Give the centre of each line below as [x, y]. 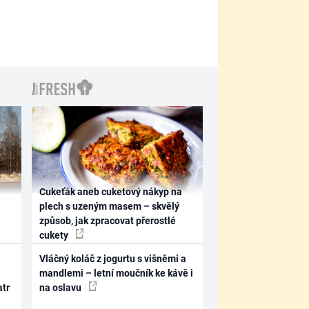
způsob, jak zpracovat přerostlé [108, 220]
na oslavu [62, 288]
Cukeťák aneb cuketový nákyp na [111, 191]
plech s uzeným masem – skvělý [110, 206]
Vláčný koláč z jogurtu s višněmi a [113, 259]
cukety [55, 235]
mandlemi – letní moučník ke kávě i [117, 273]
